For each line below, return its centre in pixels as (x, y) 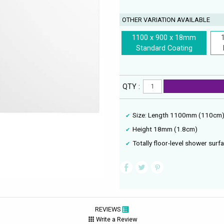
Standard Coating (164, 48)
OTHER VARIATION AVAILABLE (166, 19)
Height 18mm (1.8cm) (165, 129)
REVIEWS (108, 209)
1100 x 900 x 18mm (164, 37)
